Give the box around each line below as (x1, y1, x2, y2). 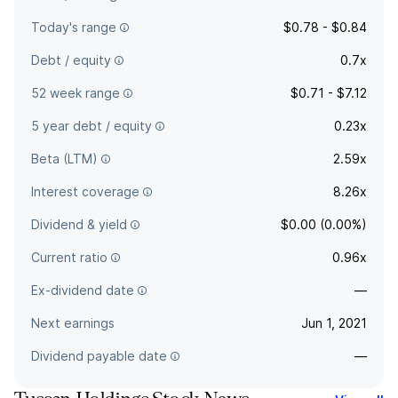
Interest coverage (31, 184, 139, 199)
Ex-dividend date (31, 283, 134, 298)
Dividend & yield (31, 217, 127, 232)
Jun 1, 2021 (301, 315, 367, 330)
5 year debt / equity (31, 118, 152, 133)
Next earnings (31, 315, 115, 330)
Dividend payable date (31, 348, 167, 363)
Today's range (31, 20, 116, 35)
